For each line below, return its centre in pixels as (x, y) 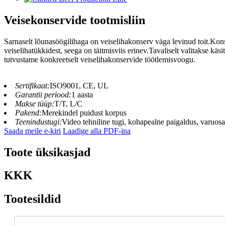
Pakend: (28, 113)
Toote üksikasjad (47, 152)
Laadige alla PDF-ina (97, 131)
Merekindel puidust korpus (84, 113)
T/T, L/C (68, 103)
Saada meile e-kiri (32, 131)
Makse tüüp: (35, 103)
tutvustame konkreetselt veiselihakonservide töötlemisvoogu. (100, 59)
